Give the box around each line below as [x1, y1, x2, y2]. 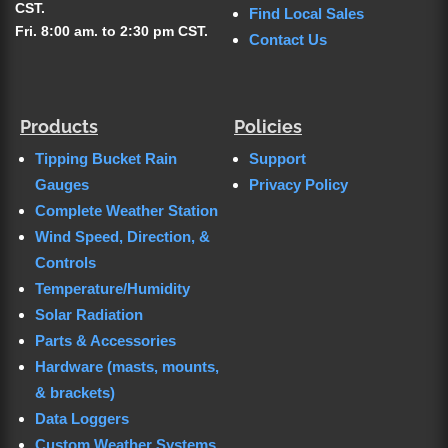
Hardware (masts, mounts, [35, 357, 219, 375]
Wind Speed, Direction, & [35, 227, 210, 245]
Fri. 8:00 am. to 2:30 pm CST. [15, 23, 208, 40]
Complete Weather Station [35, 201, 218, 219]
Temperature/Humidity [35, 279, 190, 297]
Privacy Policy [249, 175, 348, 193]
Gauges [35, 175, 89, 193]
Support [249, 149, 306, 167]
